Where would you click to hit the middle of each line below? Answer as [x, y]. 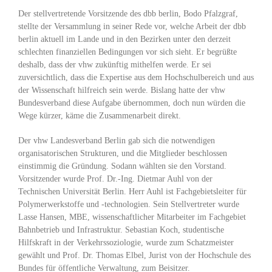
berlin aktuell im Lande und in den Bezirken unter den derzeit [124, 39]
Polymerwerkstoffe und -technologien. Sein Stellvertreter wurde [129, 204]
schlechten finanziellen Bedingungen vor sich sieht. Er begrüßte [127, 52]
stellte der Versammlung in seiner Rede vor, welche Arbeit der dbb [132, 26]
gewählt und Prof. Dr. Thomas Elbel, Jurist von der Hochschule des [134, 255]
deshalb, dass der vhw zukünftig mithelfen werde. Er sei [115, 65]
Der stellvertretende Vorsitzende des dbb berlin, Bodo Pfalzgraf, [128, 14]
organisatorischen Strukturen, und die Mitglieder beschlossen [123, 153]
